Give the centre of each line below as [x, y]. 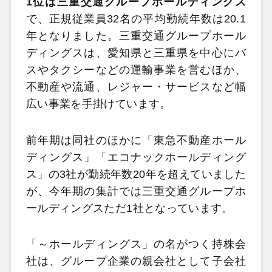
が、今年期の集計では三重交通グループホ [136, 191]
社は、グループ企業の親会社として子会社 [136, 261]
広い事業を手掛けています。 [98, 104]
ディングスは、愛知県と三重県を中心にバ [136, 53]
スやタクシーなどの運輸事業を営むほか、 [136, 70]
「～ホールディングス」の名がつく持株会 [136, 244]
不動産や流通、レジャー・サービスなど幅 [136, 87]
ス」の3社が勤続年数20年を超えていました [136, 174]
